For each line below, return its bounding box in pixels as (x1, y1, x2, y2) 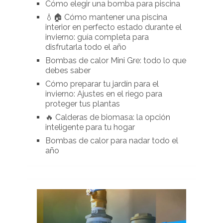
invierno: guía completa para (45, 32, 149, 42)
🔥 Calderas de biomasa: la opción (45, 112, 170, 122)
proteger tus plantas (45, 99, 120, 109)
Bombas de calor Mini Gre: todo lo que (45, 56, 186, 66)
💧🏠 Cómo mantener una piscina (45, 12, 167, 22)
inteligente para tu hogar (45, 122, 135, 132)
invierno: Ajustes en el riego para (45, 89, 162, 99)
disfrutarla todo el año (45, 42, 126, 52)
